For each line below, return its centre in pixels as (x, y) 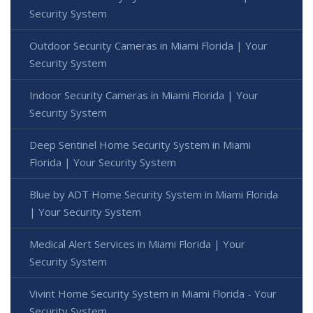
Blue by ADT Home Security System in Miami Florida (154, 195)
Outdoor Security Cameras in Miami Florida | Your (148, 46)
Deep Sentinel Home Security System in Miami (140, 145)
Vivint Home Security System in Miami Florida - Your (153, 294)
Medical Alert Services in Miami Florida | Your (137, 244)
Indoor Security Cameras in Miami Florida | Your (144, 95)
